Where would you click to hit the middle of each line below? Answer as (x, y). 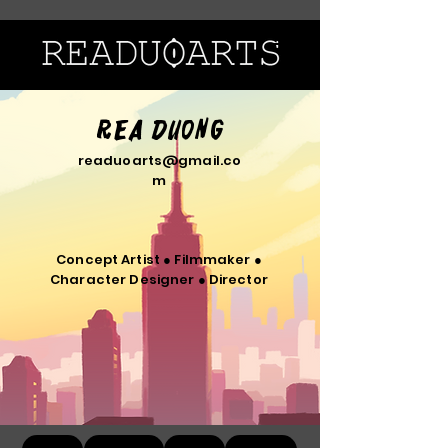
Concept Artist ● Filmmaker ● (159, 259)
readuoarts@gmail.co (159, 160)
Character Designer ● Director (159, 279)
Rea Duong (160, 130)
